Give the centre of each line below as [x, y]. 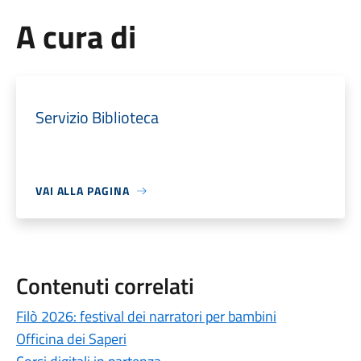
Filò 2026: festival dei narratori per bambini [146, 316]
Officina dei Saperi [71, 339]
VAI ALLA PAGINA [82, 191]
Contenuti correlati [105, 286]
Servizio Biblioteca [97, 117]
